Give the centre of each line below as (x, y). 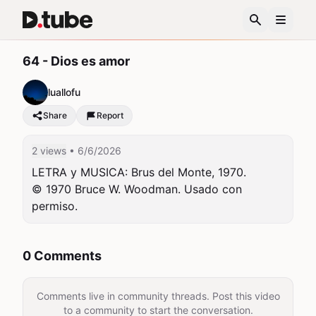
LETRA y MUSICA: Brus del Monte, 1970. (139, 172)
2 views (49, 151)
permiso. (55, 206)
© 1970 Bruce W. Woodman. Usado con (137, 189)
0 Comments (62, 256)
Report (110, 115)
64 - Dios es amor (76, 61)
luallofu (64, 92)
